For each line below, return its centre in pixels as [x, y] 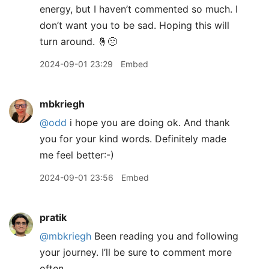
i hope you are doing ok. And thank [148, 122]
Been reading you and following [165, 236]
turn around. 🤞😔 [78, 41]
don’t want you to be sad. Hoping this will [134, 25]
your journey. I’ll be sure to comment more [136, 252]
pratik [53, 217]
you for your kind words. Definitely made [133, 139]
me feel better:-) [77, 155]
